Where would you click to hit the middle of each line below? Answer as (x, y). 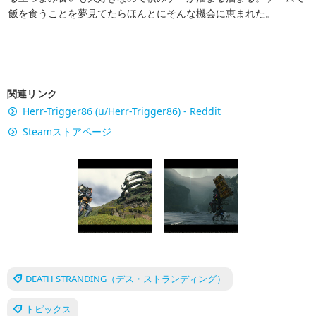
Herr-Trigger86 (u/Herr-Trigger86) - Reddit (122, 111)
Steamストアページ (67, 132)
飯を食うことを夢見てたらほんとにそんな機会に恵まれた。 (142, 13)
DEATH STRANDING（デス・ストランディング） (126, 279)
